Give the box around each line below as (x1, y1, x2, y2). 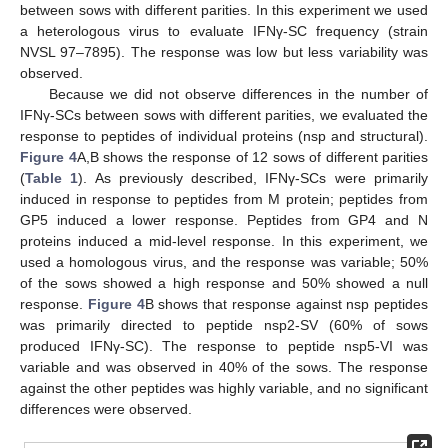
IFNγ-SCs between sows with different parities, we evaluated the (20, 107, 428, 124)
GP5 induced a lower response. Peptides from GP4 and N (20, 212, 428, 229)
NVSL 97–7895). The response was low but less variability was (20, 44, 428, 61)
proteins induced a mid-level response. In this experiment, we (20, 233, 428, 250)
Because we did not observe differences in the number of (48, 86, 428, 103)
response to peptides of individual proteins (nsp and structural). (20, 128, 428, 145)
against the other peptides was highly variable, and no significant (20, 380, 428, 397)
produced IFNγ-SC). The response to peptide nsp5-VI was (20, 338, 428, 355)
